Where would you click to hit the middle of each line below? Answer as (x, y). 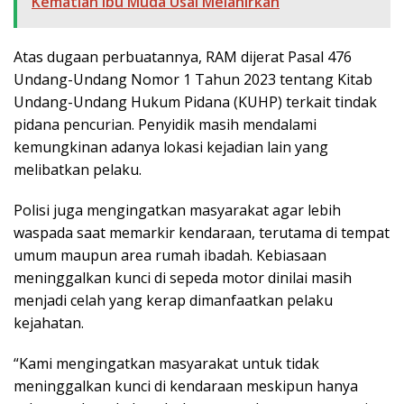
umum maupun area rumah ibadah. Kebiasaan (170, 256)
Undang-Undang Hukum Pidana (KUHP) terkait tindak (195, 102)
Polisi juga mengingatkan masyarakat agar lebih (177, 211)
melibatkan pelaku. (78, 170)
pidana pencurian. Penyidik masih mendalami (165, 125)
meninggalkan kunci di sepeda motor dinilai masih (183, 278)
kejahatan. (49, 323)
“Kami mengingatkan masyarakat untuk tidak (166, 364)
